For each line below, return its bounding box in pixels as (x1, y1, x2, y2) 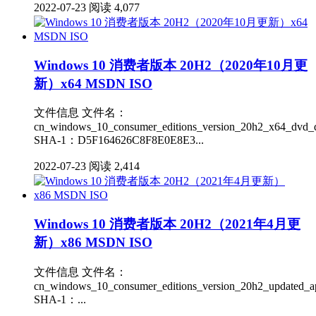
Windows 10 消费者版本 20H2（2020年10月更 (34, 57, 308, 73)
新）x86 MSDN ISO (34, 235, 152, 250)
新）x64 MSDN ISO (34, 75, 152, 91)
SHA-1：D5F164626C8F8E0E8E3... (34, 134, 204, 147)
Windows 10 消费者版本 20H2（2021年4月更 (34, 217, 300, 232)
